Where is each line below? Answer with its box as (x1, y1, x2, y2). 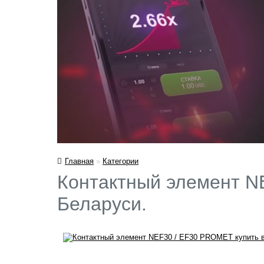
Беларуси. (57, 193, 147, 214)
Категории (103, 156, 138, 166)
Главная (65, 156, 94, 166)
